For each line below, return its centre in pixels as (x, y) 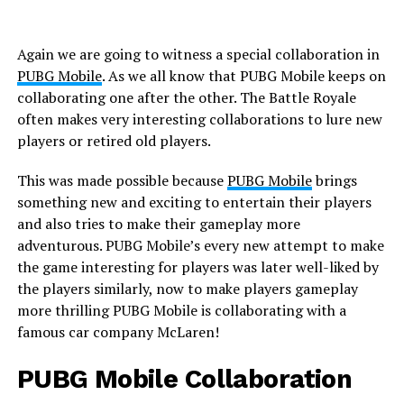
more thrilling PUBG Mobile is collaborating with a (181, 311)
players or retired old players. (114, 141)
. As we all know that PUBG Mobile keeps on (243, 76)
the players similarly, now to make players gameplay (187, 289)
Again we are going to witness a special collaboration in (198, 55)
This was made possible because (122, 181)
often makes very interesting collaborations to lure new (199, 119)
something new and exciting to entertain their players (194, 202)
